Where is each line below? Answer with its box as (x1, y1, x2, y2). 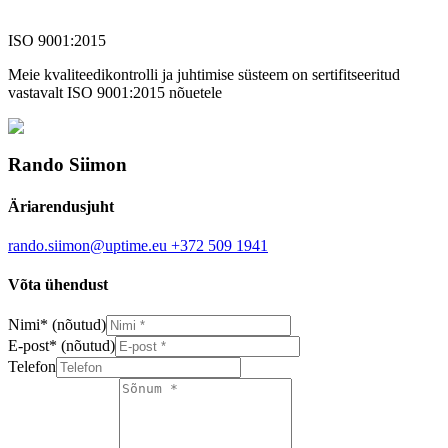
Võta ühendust (8, 276, 108, 294)
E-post (8, 337, 49, 355)
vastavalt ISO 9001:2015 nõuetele (8, 83, 222, 101)
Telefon (8, 358, 56, 376)
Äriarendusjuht (8, 197, 114, 215)
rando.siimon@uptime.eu (8, 236, 167, 254)
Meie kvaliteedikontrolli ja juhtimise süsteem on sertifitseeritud (8, 65, 400, 83)
